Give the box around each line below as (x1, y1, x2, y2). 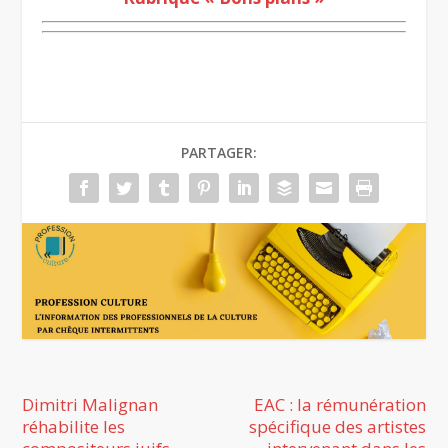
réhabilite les (22, 414, 126, 438)
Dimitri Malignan (22, 392, 159, 416)
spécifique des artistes (248, 414, 426, 438)
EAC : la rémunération (253, 392, 426, 416)
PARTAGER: (181, 142, 257, 162)
